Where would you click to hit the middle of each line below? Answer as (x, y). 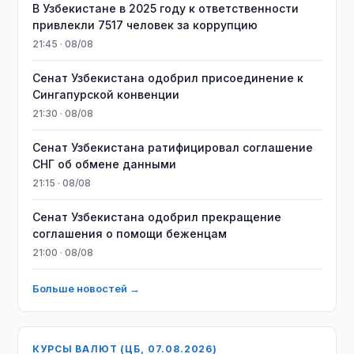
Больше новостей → (87, 288)
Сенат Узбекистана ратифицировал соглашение (173, 147)
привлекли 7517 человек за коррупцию (145, 25)
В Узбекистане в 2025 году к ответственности (166, 8)
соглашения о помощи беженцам (130, 233)
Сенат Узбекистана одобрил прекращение (157, 217)
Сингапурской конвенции (106, 94)
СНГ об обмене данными (105, 164)
